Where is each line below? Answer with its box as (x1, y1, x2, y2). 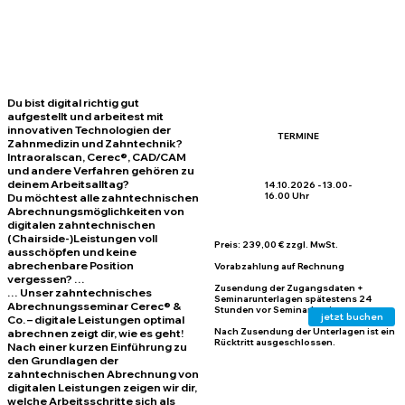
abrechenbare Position (7, 259, 135, 273)
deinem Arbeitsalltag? (7, 177, 130, 192)
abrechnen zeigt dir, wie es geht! (7, 326, 184, 341)
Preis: (213, 238, 240, 250)
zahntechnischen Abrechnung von (7, 367, 200, 381)
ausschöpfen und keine (7, 245, 137, 259)
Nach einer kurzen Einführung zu (7, 340, 188, 354)
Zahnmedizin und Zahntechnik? (7, 137, 184, 151)
